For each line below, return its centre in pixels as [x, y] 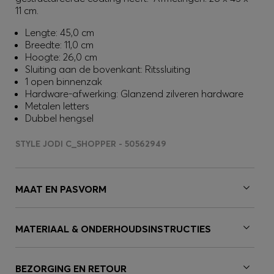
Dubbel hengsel [59, 118]
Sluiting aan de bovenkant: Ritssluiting [108, 69]
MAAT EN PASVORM [61, 189]
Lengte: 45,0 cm [60, 32]
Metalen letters [57, 106]
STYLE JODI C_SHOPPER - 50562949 [91, 144]
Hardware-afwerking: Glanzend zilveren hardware [134, 94]
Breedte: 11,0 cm [59, 45]
